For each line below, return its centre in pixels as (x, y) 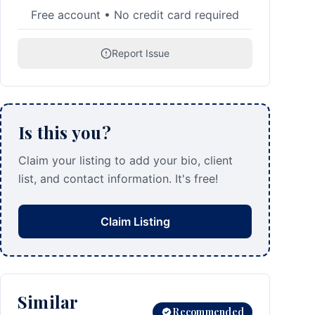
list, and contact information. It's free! (118, 179)
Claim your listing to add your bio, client (126, 160)
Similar (48, 302)
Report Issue (141, 53)
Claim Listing (135, 221)
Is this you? (65, 132)
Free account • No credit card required (135, 15)
